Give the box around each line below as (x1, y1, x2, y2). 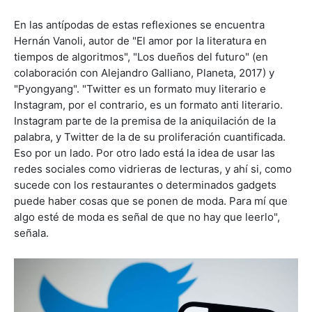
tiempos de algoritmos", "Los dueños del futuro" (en (14, 49, 268, 63)
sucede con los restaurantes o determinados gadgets (14, 178, 276, 192)
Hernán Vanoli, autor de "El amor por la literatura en (14, 33, 267, 47)
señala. (14, 226, 49, 240)
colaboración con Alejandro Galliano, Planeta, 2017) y (14, 65, 274, 79)
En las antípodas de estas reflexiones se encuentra (14, 17, 265, 31)
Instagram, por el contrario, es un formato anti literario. (14, 97, 283, 111)
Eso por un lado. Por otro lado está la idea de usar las (14, 146, 275, 159)
